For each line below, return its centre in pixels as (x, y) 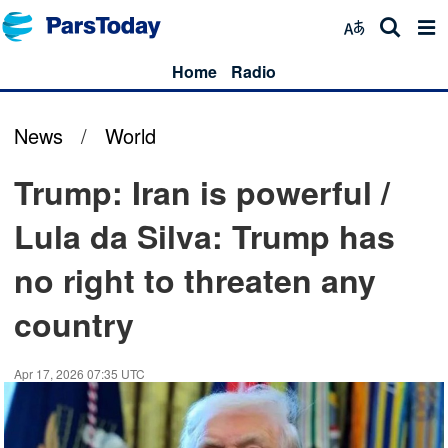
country (74, 324)
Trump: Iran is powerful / (202, 192)
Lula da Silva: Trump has (204, 236)
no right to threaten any (195, 280)
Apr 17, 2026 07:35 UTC (79, 373)
